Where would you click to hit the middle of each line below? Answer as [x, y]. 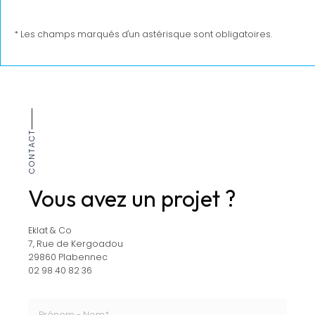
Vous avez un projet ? [132, 199]
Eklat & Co [50, 231]
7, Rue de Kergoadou [76, 244]
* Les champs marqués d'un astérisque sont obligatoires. [143, 34]
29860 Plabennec [68, 257]
